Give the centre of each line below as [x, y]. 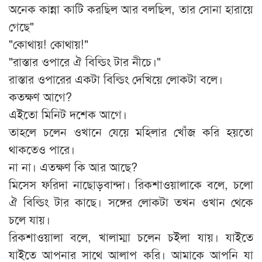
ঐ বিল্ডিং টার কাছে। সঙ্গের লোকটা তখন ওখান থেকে [131, 202]
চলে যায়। [30, 219]
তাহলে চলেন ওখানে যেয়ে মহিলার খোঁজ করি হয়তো [131, 132]
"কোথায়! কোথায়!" [49, 44]
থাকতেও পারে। [42, 149]
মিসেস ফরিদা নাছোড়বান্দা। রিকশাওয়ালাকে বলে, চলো [131, 184]
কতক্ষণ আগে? [40, 96]
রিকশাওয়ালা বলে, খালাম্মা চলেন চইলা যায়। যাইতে [131, 237]
